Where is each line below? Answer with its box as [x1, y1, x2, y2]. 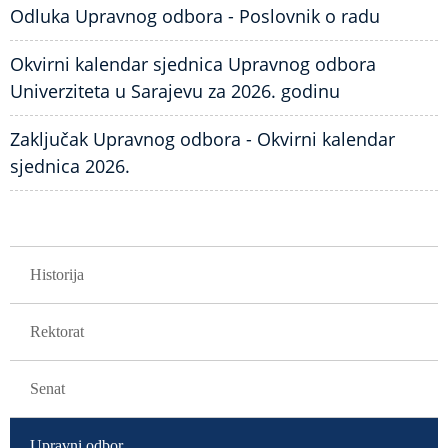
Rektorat [30, 323, 84, 340]
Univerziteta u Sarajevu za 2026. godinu [10, 79, 340, 103]
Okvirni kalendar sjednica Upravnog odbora [10, 52, 376, 76]
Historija [30, 266, 84, 283]
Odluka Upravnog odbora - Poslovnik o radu [10, 4, 380, 28]
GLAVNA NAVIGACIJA [10, 248, 126, 260]
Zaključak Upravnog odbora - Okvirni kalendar [10, 127, 395, 151]
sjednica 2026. [10, 154, 130, 178]
